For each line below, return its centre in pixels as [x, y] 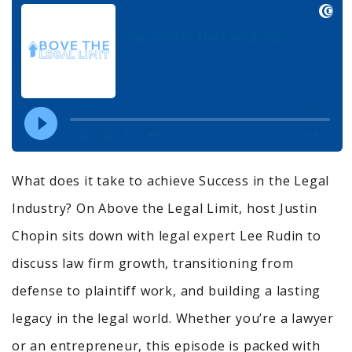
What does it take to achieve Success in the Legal [171, 181]
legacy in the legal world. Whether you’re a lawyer [173, 319]
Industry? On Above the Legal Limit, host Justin [165, 209]
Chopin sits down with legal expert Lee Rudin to [167, 236]
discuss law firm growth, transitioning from [153, 264]
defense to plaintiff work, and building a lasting [167, 291]
